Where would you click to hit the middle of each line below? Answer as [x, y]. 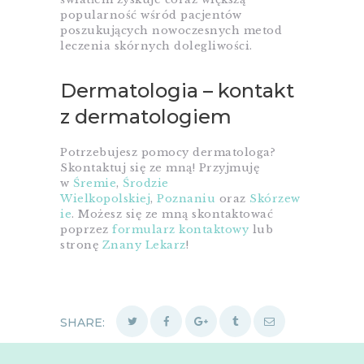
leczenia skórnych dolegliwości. [156, 46]
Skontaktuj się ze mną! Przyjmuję [160, 168]
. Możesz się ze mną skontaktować [172, 214]
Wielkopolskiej [105, 199]
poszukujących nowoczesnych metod [171, 31]
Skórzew [275, 199]
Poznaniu [186, 199]
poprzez [86, 230]
